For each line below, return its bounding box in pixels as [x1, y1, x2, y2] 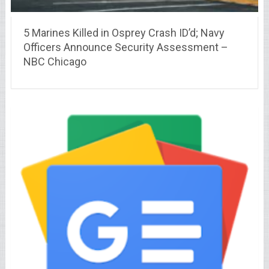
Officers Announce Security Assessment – [23, 40, 228, 53]
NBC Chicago [23, 55, 86, 68]
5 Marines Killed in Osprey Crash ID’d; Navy [23, 26, 225, 39]
